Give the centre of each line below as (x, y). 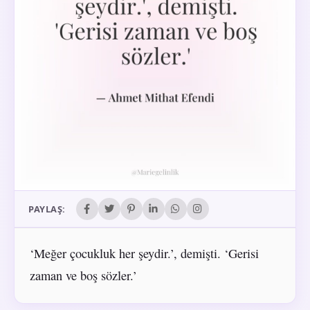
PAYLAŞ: (47, 209)
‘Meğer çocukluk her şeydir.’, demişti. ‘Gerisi (144, 254)
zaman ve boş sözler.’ (83, 276)
